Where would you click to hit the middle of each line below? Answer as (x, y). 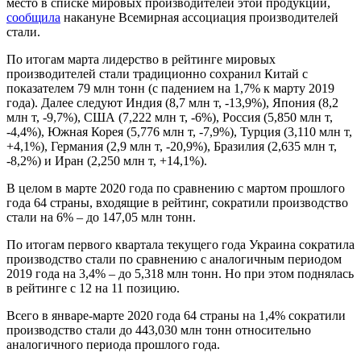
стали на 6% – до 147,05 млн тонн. (101, 217)
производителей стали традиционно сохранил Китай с (157, 73)
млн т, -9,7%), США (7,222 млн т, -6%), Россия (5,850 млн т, (170, 117)
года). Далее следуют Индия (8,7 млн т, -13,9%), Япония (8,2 (172, 102)
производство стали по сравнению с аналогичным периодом (174, 259)
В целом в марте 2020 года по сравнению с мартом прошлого (176, 188)
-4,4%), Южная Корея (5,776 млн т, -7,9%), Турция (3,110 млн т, (179, 131)
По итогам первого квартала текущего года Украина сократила (180, 244)
